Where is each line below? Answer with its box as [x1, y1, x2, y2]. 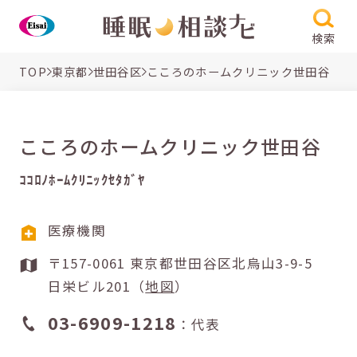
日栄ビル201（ [47, 277, 146, 296]
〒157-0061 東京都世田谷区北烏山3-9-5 [47, 253, 130, 273]
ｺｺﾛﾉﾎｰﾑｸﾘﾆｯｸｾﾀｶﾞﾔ [18, 169, 146, 189]
